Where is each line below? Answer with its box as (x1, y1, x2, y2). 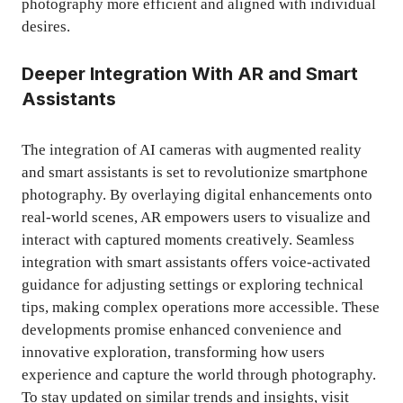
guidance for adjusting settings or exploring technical (22, 275, 363, 293)
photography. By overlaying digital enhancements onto (22, 185, 372, 203)
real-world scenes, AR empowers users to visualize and (22, 208, 371, 226)
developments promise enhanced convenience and (22, 320, 342, 338)
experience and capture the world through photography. (22, 365, 376, 383)
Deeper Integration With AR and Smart (22, 62, 358, 85)
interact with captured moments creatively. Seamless (22, 230, 354, 248)
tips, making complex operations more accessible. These (22, 298, 380, 316)
